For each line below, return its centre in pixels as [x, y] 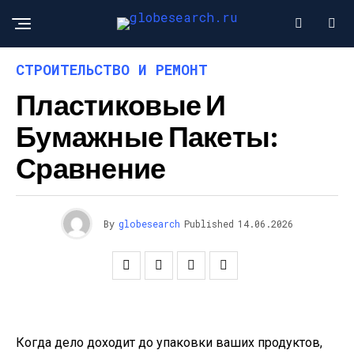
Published [209, 224]
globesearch [149, 224]
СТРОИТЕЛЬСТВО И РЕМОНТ [112, 70]
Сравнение [91, 167]
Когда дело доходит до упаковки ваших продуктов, [169, 343]
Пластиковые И [121, 104]
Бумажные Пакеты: [147, 136]
